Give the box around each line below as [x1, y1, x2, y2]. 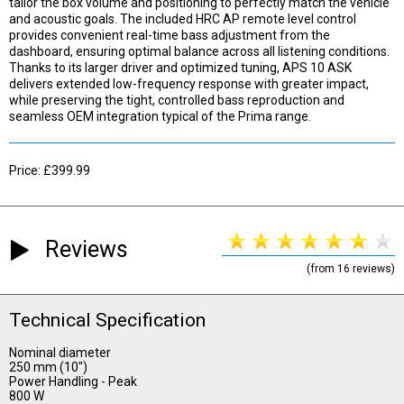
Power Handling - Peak [9, 374, 137, 390]
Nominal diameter [9, 345, 111, 361]
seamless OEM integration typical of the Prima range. [9, 109, 311, 124]
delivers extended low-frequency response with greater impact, [9, 77, 369, 92]
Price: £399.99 [9, 162, 90, 178]
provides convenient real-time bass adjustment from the [9, 28, 330, 43]
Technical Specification [9, 309, 206, 332]
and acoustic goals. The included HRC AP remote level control [9, 12, 356, 27]
